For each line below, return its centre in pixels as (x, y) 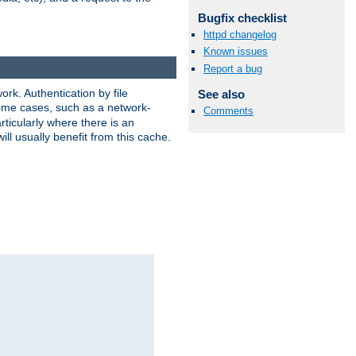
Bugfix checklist (242, 18)
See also (221, 94)
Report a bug (233, 68)
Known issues (236, 52)
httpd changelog (240, 35)
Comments (228, 110)
